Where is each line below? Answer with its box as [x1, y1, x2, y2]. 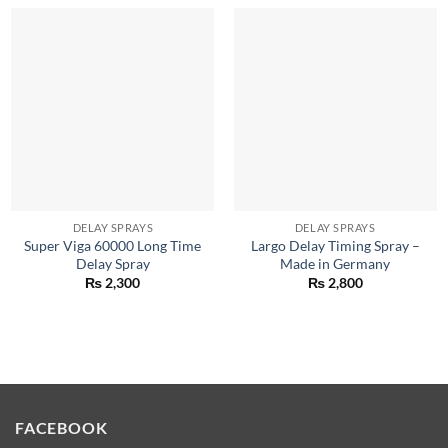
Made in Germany [280, 255, 391, 272]
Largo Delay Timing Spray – [250, 237, 420, 254]
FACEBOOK [15, 418, 108, 438]
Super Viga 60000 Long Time [24, 237, 202, 254]
